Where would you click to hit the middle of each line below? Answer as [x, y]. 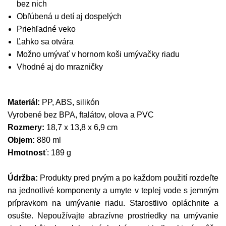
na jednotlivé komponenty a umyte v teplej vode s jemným [113, 190]
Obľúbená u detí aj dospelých [69, 16]
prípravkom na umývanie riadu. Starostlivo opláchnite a [113, 203]
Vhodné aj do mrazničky [60, 67]
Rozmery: [26, 127]
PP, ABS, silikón [70, 102]
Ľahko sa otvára [45, 41]
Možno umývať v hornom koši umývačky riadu [98, 54]
